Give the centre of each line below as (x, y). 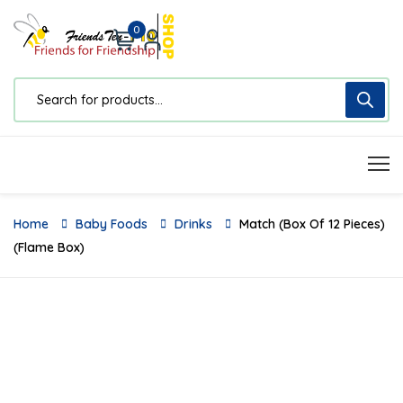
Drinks (193, 224)
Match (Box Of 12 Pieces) (312, 224)
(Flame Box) (49, 247)
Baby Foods (112, 224)
